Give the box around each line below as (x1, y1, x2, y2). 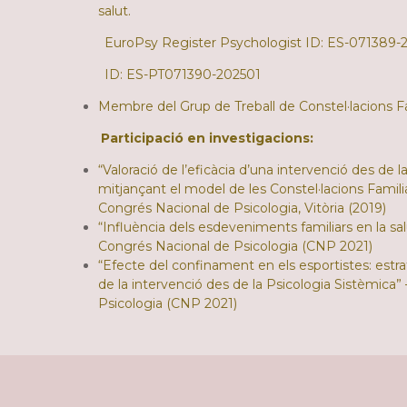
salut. (98, 2, 131, 19)
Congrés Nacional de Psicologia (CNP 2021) (98, 237, 372, 254)
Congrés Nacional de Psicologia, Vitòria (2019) (98, 199, 386, 216)
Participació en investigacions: (101, 129, 313, 146)
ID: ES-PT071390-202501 (79, 65, 261, 83)
